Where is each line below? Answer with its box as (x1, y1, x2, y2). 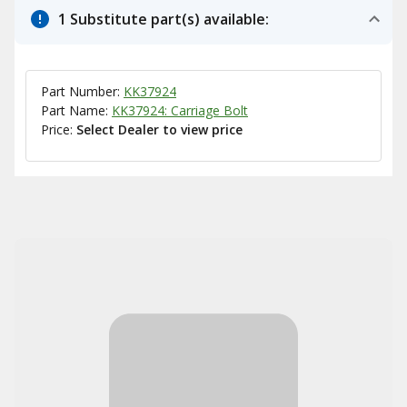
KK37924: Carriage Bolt (112, 102, 248, 119)
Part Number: (41, 83, 124, 100)
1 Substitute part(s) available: (58, 9, 269, 29)
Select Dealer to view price (76, 121, 243, 138)
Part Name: (41, 102, 112, 119)
